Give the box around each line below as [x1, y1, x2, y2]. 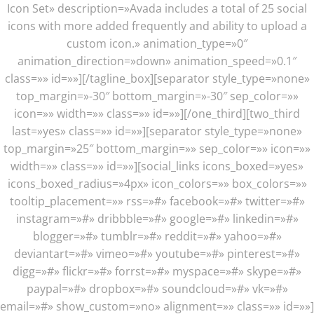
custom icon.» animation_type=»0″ [67, 36, 247, 51]
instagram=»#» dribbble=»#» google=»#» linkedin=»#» [15, 211, 299, 226]
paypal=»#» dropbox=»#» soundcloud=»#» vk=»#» [26, 281, 288, 296]
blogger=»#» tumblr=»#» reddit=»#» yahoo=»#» [32, 228, 282, 244]
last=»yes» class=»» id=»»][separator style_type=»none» [12, 123, 302, 139]
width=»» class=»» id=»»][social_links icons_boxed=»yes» [11, 158, 303, 174]
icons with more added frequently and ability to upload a [7, 18, 307, 34]
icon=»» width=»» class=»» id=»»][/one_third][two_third [14, 106, 300, 121]
